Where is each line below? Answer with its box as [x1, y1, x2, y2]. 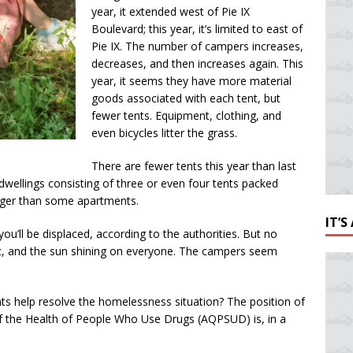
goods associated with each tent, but [91, 91, 281, 106]
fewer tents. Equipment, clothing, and [91, 108, 281, 124]
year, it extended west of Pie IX [91, 4, 250, 20]
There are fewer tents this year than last [91, 158, 296, 174]
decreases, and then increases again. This [91, 56, 303, 72]
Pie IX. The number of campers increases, [91, 39, 303, 54]
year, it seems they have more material [91, 73, 292, 89]
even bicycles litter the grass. [91, 125, 237, 141]
